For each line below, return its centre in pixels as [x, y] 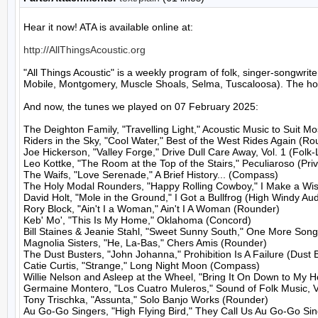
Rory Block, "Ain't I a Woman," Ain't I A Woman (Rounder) [152, 209]
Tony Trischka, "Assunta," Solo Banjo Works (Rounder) [146, 300]
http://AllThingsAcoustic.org [84, 50]
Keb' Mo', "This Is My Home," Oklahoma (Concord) [137, 220]
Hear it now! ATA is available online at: [108, 27]
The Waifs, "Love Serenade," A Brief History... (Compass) [151, 175]
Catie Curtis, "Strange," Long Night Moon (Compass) [142, 265]
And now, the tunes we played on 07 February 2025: [141, 106]
